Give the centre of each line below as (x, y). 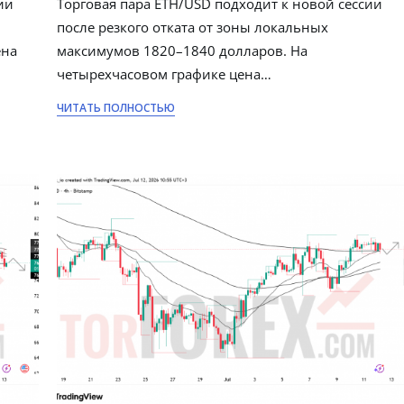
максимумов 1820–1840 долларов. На (183, 51)
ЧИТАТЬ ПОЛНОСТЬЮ (116, 108)
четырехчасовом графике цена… (165, 74)
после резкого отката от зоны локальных (193, 28)
